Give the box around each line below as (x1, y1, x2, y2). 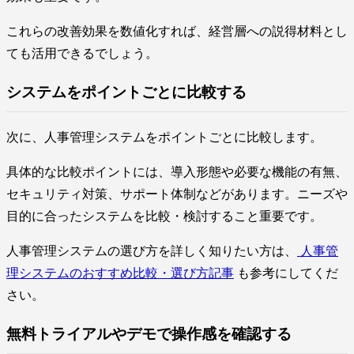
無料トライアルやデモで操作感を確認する (6, 325, 292, 342)
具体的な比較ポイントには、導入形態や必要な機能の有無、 (6, 165, 348, 179)
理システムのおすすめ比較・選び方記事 (6, 266, 234, 281)
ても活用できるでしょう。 (6, 46, 158, 60)
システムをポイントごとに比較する (6, 83, 247, 100)
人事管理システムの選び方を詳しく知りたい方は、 (6, 244, 297, 258)
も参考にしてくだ (234, 266, 338, 281)
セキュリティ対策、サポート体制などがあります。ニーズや (6, 187, 348, 201)
